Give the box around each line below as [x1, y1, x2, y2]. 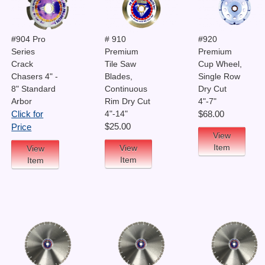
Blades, [104, 71, 132, 81]
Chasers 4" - [11, 71, 59, 81]
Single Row [198, 71, 240, 81]
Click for [11, 109, 44, 119]
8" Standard [11, 83, 56, 93]
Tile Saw [104, 59, 136, 69]
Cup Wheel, [198, 59, 242, 69]
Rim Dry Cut [104, 96, 150, 106]
